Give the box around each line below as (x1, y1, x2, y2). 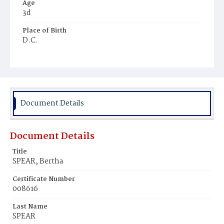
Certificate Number (12, 174, 75, 184)
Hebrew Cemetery (27, 63, 83, 74)
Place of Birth (22, 25, 66, 36)
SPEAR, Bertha (12, 155, 63, 167)
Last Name (12, 201, 47, 212)
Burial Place (22, 53, 61, 63)
